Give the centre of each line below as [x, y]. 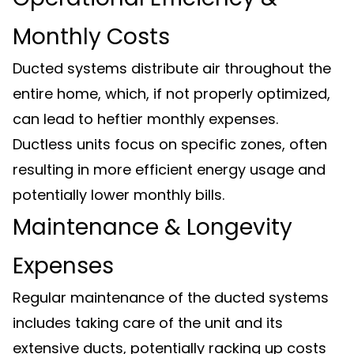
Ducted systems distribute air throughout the [172, 68]
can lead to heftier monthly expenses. [145, 119]
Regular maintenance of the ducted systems [171, 298]
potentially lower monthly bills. [119, 195]
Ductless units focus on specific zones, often [170, 144]
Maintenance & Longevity [153, 227]
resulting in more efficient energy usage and [169, 169]
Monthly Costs [91, 37]
